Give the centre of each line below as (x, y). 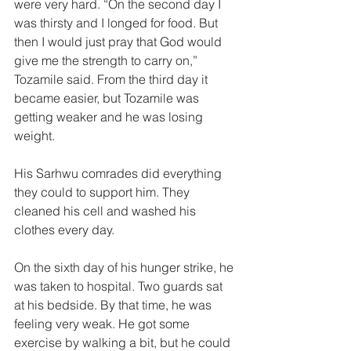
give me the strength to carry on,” (107, 60)
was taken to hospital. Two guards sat (120, 286)
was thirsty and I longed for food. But (118, 23)
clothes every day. (66, 230)
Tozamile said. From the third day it (112, 79)
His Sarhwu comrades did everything (119, 173)
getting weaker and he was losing (110, 117)
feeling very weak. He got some (103, 324)
